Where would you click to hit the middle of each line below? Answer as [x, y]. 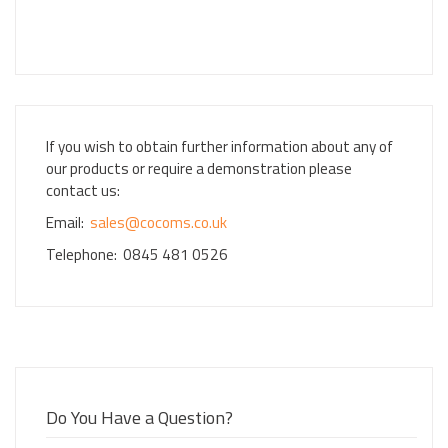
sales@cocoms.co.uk [158, 222]
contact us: [83, 190]
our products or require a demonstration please [199, 168]
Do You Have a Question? [139, 417]
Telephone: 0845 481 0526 [137, 254]
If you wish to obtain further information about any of [219, 146]
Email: [68, 222]
